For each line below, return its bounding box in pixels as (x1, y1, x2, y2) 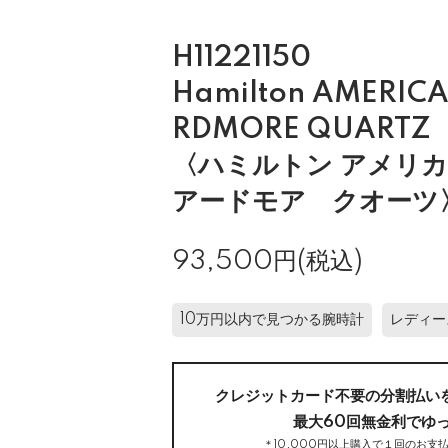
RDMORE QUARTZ (172, 116, 431, 145)
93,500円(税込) (172, 248, 363, 275)
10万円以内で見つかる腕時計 (180, 312, 364, 328)
